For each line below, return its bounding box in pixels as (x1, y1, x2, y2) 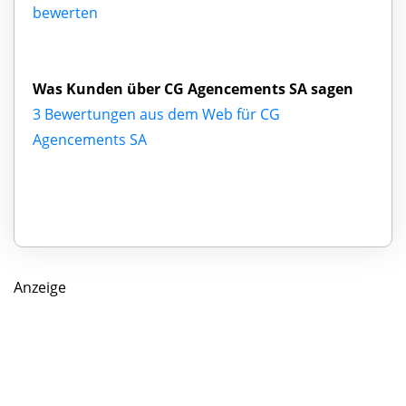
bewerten (33, 2, 98, 23)
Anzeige (14, 276, 66, 297)
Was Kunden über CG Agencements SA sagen (33, 78, 353, 99)
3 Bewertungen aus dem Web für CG (33, 103, 280, 124)
